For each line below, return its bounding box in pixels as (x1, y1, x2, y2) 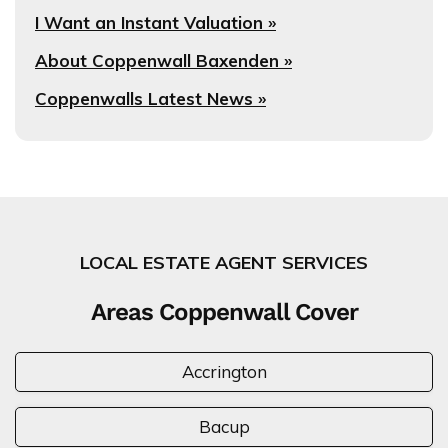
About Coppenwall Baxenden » (35, 50, 292, 72)
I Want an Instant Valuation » (35, 12, 276, 34)
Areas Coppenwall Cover (90, 298, 358, 327)
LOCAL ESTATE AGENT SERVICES (80, 251, 368, 275)
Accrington (181, 361, 267, 383)
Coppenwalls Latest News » (35, 88, 266, 110)
